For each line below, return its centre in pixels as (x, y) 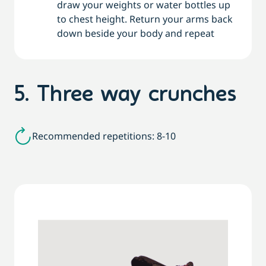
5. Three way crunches (125, 96)
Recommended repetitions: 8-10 (104, 136)
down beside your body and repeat (136, 34)
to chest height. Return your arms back (145, 19)
